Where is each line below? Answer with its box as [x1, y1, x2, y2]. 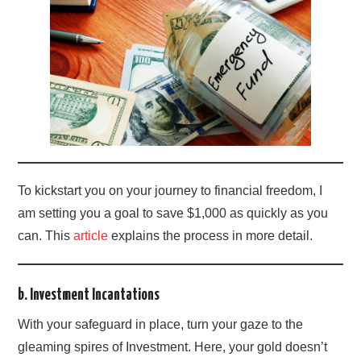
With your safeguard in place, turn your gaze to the [18, 317, 304, 332]
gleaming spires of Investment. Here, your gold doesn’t [18, 340, 328, 355]
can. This [18, 229, 74, 243]
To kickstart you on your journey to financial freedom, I [18, 184, 323, 198]
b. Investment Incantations [18, 288, 160, 304]
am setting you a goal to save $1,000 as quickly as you [18, 206, 329, 221]
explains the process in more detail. [108, 229, 313, 243]
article [73, 229, 109, 243]
